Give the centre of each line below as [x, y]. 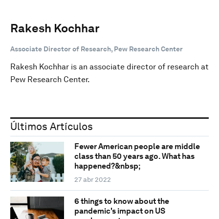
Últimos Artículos [52, 126]
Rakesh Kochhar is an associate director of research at [109, 66]
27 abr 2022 [92, 180]
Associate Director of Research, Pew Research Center [97, 49]
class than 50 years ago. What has [134, 156]
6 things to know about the [121, 201]
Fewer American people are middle [137, 147]
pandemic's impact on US [120, 211]
